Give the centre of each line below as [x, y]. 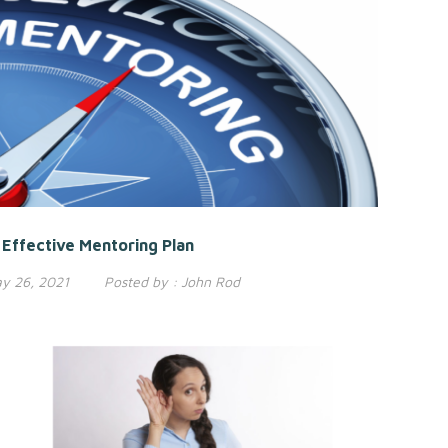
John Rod [211, 282]
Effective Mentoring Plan [98, 245]
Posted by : [141, 282]
